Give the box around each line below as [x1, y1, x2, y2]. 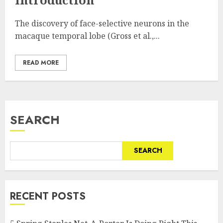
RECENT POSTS [10, 189, 86, 204]
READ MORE [23, 58, 59, 67]
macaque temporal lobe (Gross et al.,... [15, 30, 160, 41]
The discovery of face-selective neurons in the [15, 17, 189, 29]
